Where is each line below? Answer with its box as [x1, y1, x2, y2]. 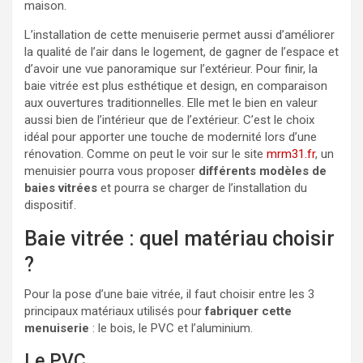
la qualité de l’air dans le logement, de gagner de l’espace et [24, 45, 339, 59]
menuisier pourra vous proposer [24, 164, 195, 178]
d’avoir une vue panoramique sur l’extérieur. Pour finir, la [24, 62, 318, 76]
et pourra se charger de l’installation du [97, 181, 307, 195]
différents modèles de [195, 164, 327, 178]
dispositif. [24, 198, 76, 212]
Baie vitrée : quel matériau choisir [24, 227, 335, 250]
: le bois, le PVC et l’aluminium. [89, 321, 253, 335]
